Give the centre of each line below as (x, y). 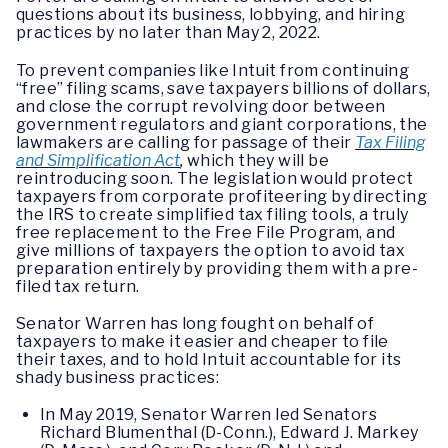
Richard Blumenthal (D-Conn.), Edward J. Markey (229, 432)
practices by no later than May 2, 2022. (168, 33)
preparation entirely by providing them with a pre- (217, 268)
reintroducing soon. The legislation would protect (215, 178)
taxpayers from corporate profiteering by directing (221, 196)
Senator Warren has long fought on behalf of (195, 323)
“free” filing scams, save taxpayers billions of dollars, (223, 88)
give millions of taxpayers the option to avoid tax (210, 250)
